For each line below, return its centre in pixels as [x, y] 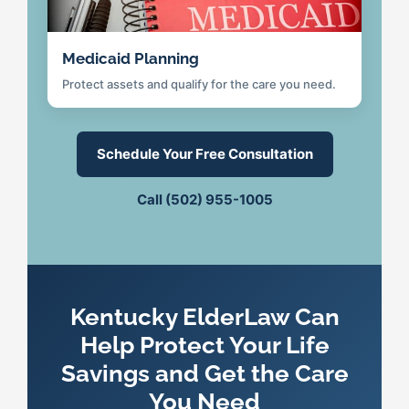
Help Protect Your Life [204, 346]
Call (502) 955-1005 [204, 200]
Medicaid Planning [131, 59]
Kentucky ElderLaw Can [204, 317]
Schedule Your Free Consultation [204, 154]
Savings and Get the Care [204, 374]
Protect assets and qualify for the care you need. [199, 84]
